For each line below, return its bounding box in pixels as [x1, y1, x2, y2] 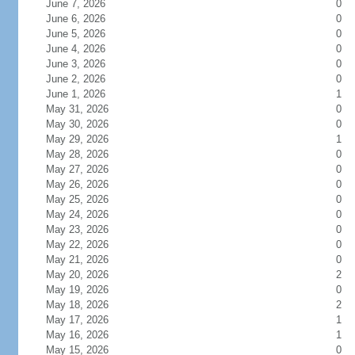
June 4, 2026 [45, 43, 124, 55]
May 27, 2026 [45, 163, 128, 175]
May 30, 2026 [45, 118, 128, 130]
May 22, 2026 [45, 239, 128, 250]
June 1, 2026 [45, 88, 124, 100]
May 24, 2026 [45, 208, 128, 220]
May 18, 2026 [45, 299, 128, 311]
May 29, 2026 [45, 133, 128, 145]
